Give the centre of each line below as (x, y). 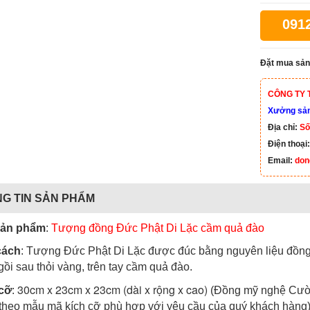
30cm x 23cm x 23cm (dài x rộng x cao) (113, 290)
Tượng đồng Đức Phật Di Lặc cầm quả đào (156, 228)
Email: (281, 161)
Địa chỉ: (283, 127)
